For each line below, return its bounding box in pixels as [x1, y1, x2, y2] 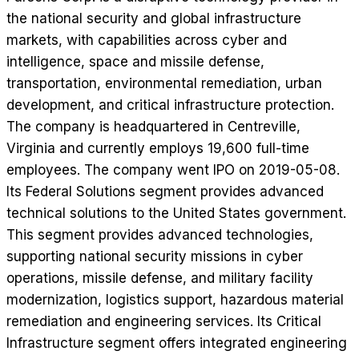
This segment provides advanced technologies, [6, 227, 313, 244]
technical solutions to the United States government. [6, 205, 346, 222]
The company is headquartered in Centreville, [6, 119, 301, 135]
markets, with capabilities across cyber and [6, 32, 287, 49]
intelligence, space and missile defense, [6, 54, 264, 71]
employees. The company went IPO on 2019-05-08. [6, 162, 340, 179]
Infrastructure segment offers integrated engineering [6, 335, 347, 352]
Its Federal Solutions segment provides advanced [6, 184, 324, 200]
